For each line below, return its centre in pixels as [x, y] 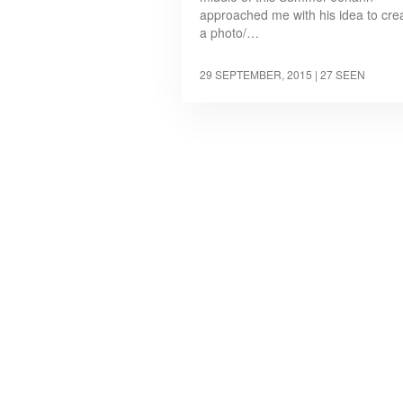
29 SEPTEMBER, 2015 [256, 75]
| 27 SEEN [340, 75]
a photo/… [229, 33]
